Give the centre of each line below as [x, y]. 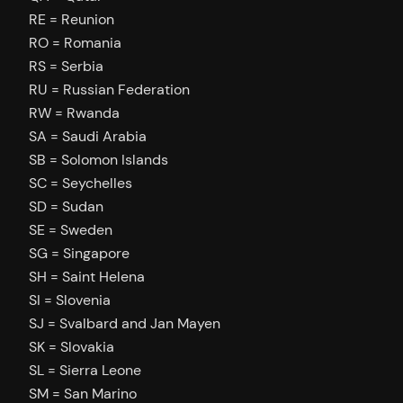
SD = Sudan [66, 206]
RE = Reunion [72, 19]
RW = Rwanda [74, 112]
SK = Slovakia [72, 346]
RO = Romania [75, 42]
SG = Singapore [79, 253]
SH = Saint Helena [87, 276]
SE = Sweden [71, 229]
